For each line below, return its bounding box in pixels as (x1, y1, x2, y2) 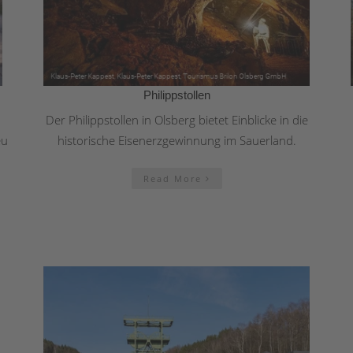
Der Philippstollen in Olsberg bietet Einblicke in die (45, 111, 308, 128)
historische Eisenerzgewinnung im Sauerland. (57, 132, 296, 148)
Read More (143, 172, 206, 184)
